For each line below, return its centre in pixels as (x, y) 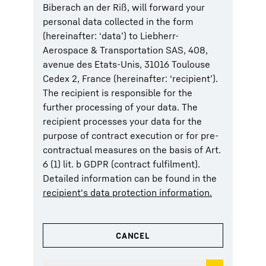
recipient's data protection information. (127, 192)
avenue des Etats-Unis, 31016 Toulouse (126, 64)
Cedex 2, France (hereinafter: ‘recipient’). (130, 78)
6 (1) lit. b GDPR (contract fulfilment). (121, 164)
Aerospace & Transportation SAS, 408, (125, 50)
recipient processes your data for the (122, 121)
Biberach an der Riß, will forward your (124, 7)
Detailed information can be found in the (130, 178)
